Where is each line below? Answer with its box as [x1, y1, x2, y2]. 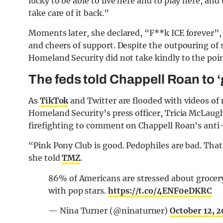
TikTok [39, 96, 69, 106]
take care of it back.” [28, 8, 109, 18]
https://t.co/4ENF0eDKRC [108, 186, 212, 196]
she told [28, 153, 62, 163]
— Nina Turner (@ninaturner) [48, 206, 170, 216]
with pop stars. [48, 186, 108, 196]
